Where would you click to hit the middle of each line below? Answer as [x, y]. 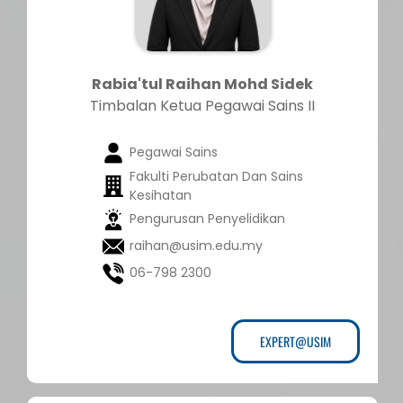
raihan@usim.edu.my [196, 246]
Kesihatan [160, 196]
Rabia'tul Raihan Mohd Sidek [202, 85]
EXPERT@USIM [296, 342]
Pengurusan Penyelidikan [207, 219]
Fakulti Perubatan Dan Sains [216, 177]
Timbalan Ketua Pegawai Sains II [202, 106]
